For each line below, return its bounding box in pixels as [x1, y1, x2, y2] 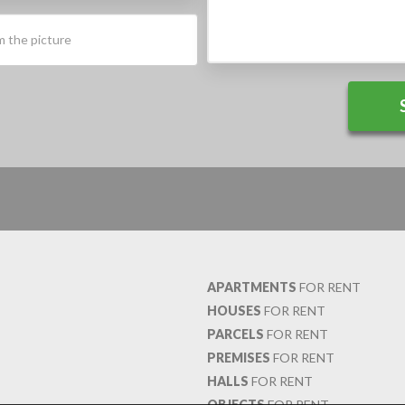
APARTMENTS [207, 278, 297, 295]
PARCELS [207, 325, 264, 342]
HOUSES [207, 302, 261, 318]
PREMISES [207, 349, 270, 365]
